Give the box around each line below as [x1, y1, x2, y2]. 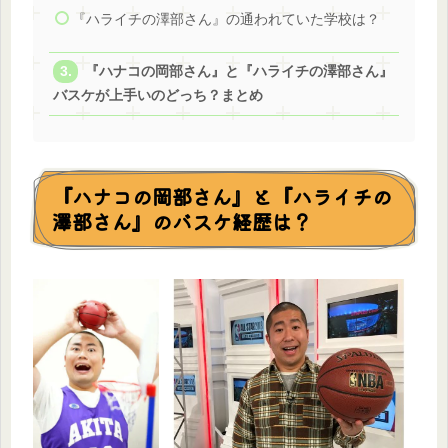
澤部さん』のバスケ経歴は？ [52, 207, 312, 237]
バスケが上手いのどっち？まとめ [52, 88, 263, 104]
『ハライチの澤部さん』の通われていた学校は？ [71, 11, 380, 27]
